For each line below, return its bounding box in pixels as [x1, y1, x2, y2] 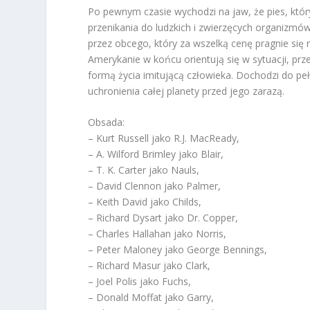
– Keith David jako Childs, [88, 195, 202, 209]
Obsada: [88, 116, 125, 129]
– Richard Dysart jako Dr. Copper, [88, 211, 239, 225]
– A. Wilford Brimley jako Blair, [88, 147, 224, 161]
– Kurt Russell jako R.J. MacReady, [88, 131, 240, 145]
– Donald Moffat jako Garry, [88, 291, 215, 304]
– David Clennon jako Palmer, [88, 179, 221, 193]
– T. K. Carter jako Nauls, [88, 163, 200, 177]
